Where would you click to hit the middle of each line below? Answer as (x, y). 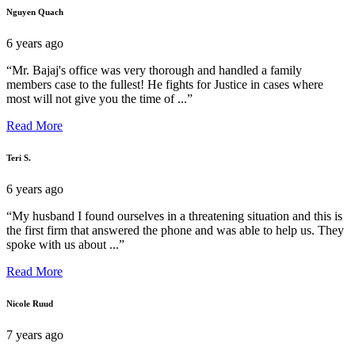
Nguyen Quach (35, 11)
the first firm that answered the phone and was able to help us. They (175, 230)
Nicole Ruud (30, 303)
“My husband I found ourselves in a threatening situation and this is (174, 216)
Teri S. (19, 157)
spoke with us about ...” (65, 244)
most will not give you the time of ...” (99, 98)
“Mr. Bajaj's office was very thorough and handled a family (154, 70)
